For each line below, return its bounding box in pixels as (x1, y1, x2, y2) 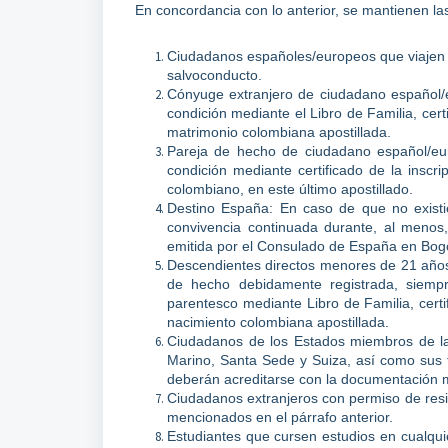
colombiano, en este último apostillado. (167, 181, 413, 198)
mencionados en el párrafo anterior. (167, 409, 401, 426)
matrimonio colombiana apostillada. (167, 124, 399, 141)
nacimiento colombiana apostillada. (167, 314, 397, 331)
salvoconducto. (167, 67, 270, 84)
